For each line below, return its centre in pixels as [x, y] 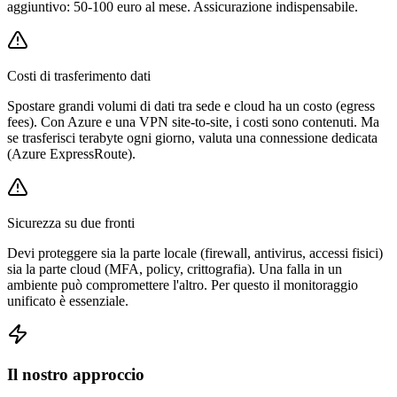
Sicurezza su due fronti [71, 223]
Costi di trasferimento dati [79, 76]
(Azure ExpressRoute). [71, 154]
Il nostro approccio [76, 375]
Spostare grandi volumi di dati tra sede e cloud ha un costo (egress [191, 106]
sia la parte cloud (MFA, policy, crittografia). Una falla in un [175, 269]
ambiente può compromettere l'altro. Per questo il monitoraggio [183, 285]
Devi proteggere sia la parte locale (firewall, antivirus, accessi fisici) [195, 253]
